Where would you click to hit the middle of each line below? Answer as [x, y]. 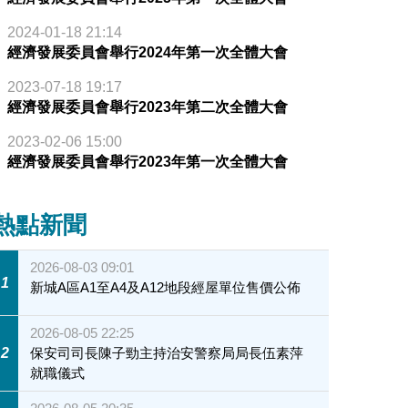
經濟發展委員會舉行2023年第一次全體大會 [147, 162]
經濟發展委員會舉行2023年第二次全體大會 [147, 107]
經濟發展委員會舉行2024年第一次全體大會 [147, 53]
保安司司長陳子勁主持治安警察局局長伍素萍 [167, 352]
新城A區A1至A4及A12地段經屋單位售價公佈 [166, 288]
